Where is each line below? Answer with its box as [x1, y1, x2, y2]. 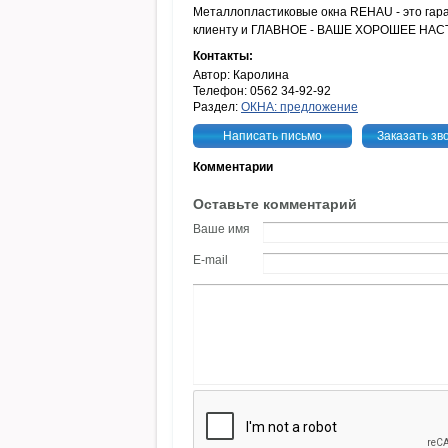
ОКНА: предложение [241, 100, 358, 114]
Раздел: [193, 100, 241, 114]
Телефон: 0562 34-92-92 [193, 84, 331, 98]
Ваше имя [193, 222, 250, 236]
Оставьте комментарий [193, 196, 357, 212]
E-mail [193, 253, 228, 267]
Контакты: [193, 49, 253, 63]
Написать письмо [223, 129, 322, 143]
